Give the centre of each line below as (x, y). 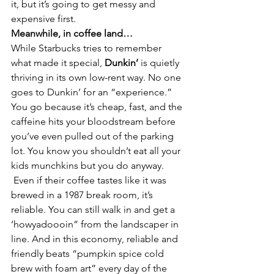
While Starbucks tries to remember (87, 48)
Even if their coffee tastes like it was (90, 180)
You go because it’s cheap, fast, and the (98, 107)
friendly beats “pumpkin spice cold (89, 254)
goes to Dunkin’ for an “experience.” (93, 92)
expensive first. (43, 19)
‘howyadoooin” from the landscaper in (96, 224)
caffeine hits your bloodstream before (94, 121)
